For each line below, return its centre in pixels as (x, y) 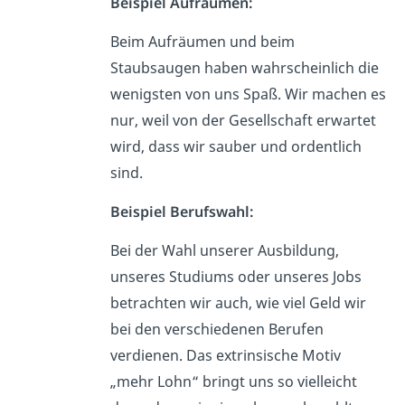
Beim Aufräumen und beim (202, 41)
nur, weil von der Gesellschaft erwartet (243, 120)
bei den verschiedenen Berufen (217, 329)
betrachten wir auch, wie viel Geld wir (238, 302)
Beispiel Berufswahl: (183, 211)
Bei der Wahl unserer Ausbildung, (224, 250)
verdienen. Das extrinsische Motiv (225, 355)
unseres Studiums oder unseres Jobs (235, 276)
